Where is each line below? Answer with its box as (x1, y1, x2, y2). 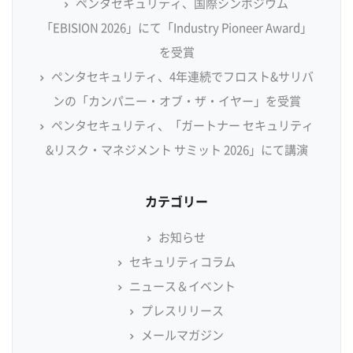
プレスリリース (140, 305, 224, 317)
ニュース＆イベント (128, 281, 236, 292)
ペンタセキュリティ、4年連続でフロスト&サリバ (50, 71, 314, 83)
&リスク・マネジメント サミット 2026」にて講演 (45, 144, 308, 156)
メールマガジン (140, 329, 224, 341)
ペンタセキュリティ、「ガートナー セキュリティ (50, 120, 314, 132)
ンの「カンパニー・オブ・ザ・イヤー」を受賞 (52, 95, 301, 107)
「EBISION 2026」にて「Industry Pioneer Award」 (41, 22, 312, 34)
